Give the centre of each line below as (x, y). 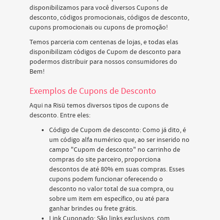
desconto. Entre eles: (60, 115)
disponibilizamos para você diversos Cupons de (99, 8)
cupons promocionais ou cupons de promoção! (99, 27)
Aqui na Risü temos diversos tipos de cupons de (99, 106)
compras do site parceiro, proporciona (105, 160)
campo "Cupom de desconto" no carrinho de (115, 150)
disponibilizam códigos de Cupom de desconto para (105, 52)
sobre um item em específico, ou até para (109, 199)
